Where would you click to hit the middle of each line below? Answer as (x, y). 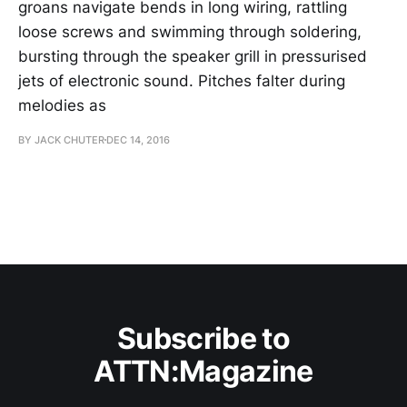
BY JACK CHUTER (61, 139)
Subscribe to (203, 338)
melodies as (62, 105)
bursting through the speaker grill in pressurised (193, 56)
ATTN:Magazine (203, 371)
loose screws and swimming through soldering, (190, 31)
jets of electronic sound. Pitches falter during (182, 80)
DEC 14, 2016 (138, 139)
